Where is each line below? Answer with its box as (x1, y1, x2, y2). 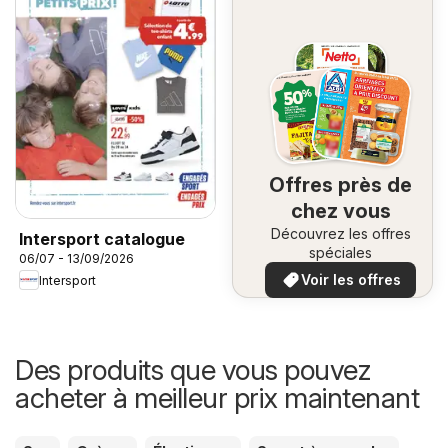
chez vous (290, 199, 391, 224)
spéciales (309, 244, 372, 262)
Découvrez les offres (270, 225, 411, 243)
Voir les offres (300, 271, 401, 289)
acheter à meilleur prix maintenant (15, 381, 419, 416)
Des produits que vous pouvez (15, 353, 370, 388)
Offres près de (269, 173, 412, 198)
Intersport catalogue (19, 229, 185, 250)
